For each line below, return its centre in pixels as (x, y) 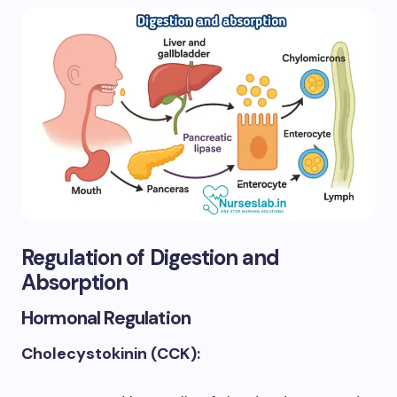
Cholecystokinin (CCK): (111, 353)
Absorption (75, 282)
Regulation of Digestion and (151, 257)
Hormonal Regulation (106, 318)
